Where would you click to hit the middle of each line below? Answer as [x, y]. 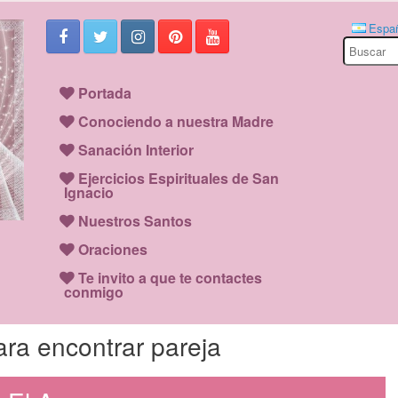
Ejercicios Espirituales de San [179, 178]
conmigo [94, 292]
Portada [105, 93]
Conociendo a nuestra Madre [176, 121]
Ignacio [89, 192]
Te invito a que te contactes [171, 278]
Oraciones [113, 249]
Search [360, 44]
